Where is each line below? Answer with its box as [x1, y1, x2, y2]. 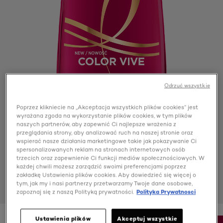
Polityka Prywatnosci [136, 188, 196, 196]
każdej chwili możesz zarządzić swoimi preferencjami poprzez [16, 163, 187, 170]
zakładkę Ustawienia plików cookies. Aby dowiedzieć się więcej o [16, 171, 197, 179]
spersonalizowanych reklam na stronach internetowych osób [16, 146, 186, 153]
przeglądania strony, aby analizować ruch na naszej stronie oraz [16, 129, 194, 136]
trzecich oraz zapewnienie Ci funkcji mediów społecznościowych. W [16, 154, 205, 162]
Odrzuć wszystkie [164, 82, 210, 89]
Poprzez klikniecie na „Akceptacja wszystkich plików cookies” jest [16, 104, 199, 111]
